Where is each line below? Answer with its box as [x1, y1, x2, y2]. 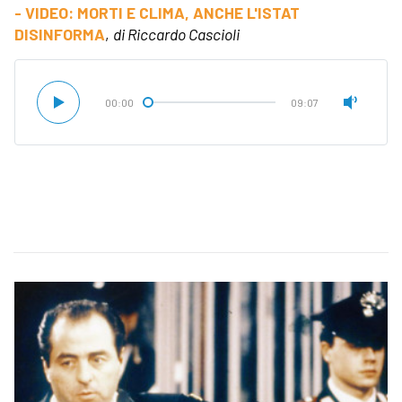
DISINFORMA [14, 23, 105, 44]
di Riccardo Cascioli [113, 23, 240, 44]
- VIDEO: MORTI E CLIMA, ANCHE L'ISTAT [14, 2, 300, 22]
